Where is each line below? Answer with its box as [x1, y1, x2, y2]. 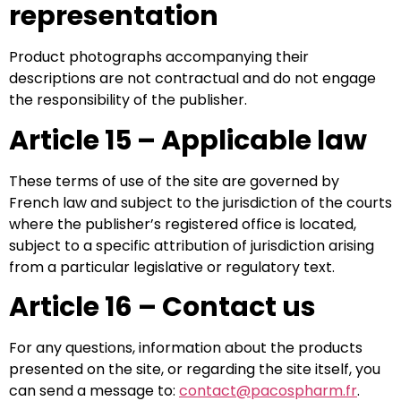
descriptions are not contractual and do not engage [9, 68, 376, 90]
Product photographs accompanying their [9, 47, 309, 68]
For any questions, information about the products [9, 337, 363, 359]
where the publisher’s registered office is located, [9, 213, 356, 235]
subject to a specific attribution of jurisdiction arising [9, 235, 374, 256]
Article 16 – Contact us [9, 288, 316, 327]
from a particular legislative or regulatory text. [9, 256, 335, 277]
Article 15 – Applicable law [9, 121, 367, 159]
